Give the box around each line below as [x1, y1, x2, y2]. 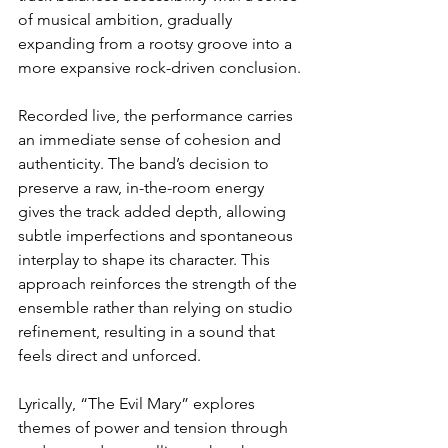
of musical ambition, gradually [18, 10, 236, 29]
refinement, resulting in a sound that [18, 322, 279, 341]
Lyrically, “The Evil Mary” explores [18, 394, 259, 413]
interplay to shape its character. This [18, 250, 274, 269]
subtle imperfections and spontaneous [18, 226, 297, 245]
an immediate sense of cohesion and [18, 130, 285, 149]
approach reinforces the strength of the [18, 274, 301, 293]
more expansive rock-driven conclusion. [18, 58, 301, 77]
